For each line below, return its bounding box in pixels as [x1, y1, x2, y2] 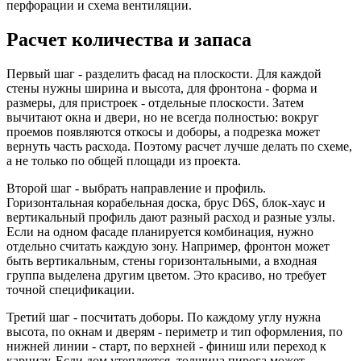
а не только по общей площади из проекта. [6, 153, 241, 168]
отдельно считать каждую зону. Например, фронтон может [6, 239, 330, 253]
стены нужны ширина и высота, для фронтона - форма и [6, 81, 317, 95]
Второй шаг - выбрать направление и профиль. [6, 180, 266, 195]
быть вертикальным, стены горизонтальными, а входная [6, 253, 317, 268]
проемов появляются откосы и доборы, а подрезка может [6, 124, 320, 139]
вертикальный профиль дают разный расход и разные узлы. [6, 210, 335, 224]
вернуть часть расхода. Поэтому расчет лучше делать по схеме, [6, 139, 352, 153]
